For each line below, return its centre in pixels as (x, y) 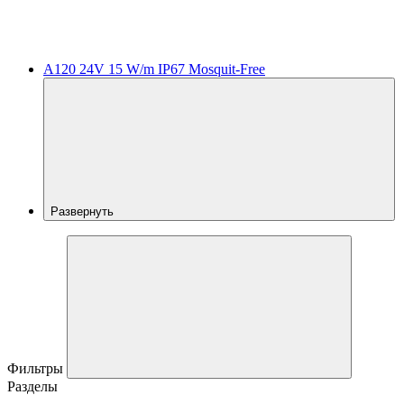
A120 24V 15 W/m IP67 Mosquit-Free (154, 69)
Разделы (32, 386)
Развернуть (84, 211)
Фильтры (37, 368)
